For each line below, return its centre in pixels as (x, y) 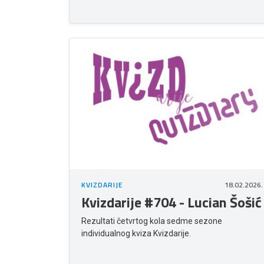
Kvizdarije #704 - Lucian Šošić (171, 202)
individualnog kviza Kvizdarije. (136, 234)
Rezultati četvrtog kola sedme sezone (152, 221)
